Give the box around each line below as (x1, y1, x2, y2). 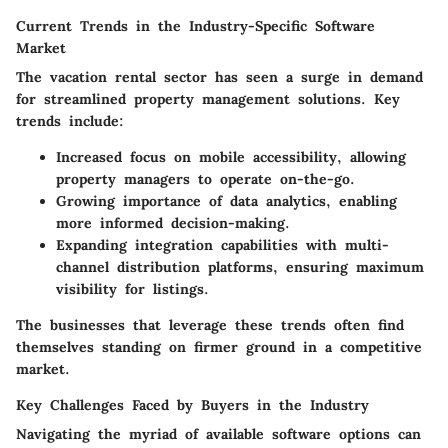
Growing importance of (56, 191, 230, 210)
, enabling (326, 191, 397, 210)
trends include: (16, 111, 124, 130)
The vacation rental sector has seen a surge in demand (16, 67, 423, 86)
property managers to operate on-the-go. (56, 169, 355, 188)
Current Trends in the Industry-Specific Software (16, 16, 375, 35)
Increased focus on (56, 147, 199, 166)
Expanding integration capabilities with (56, 235, 345, 254)
